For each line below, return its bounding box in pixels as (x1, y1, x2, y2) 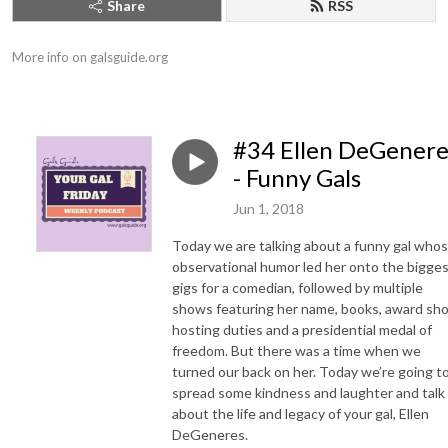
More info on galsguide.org (12, 49, 168, 65)
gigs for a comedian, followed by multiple (172, 278, 423, 296)
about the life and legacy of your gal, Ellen (172, 404, 429, 422)
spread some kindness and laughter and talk (172, 383, 445, 401)
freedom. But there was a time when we (172, 341, 421, 359)
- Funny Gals (233, 163, 361, 192)
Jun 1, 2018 (233, 199, 304, 217)
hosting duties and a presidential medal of (172, 320, 432, 338)
